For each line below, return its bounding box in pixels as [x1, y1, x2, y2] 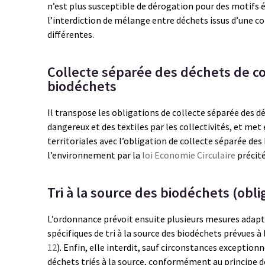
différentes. [47, 28, 94, 40]
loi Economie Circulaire [142, 149, 235, 161]
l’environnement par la [47, 149, 142, 161]
